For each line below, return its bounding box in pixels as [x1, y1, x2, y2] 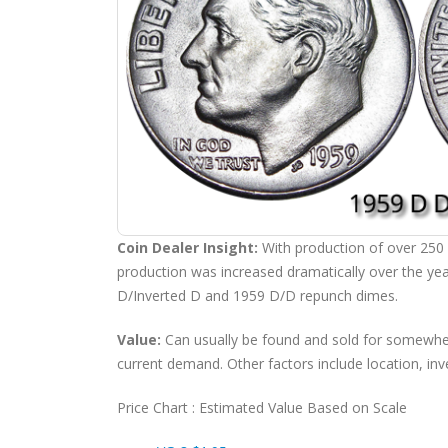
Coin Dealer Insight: [117, 237, 258, 257]
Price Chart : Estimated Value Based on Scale [117, 397, 407, 417]
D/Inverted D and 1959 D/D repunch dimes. [117, 285, 398, 305]
